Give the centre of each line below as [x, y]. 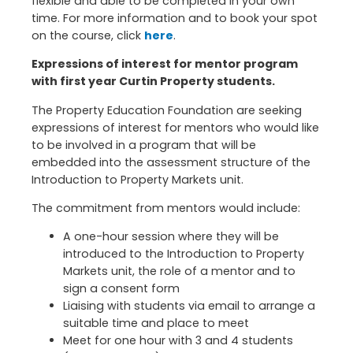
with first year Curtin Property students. [153, 82]
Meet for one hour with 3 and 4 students [178, 341]
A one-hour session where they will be [171, 237]
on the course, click [88, 36]
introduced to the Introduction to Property [184, 254]
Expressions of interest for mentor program [165, 64]
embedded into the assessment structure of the [171, 162]
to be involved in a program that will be [144, 145]
